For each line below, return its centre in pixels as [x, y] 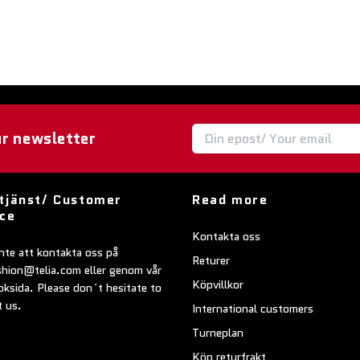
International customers [253, 308]
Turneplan [218, 332]
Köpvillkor [218, 284]
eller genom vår [121, 270]
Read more [230, 199]
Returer [211, 260]
